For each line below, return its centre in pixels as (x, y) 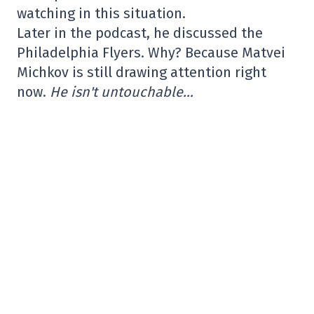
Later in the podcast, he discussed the (140, 33)
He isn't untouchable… (122, 92)
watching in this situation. (101, 13)
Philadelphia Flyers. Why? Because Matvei (151, 53)
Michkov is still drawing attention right (142, 72)
